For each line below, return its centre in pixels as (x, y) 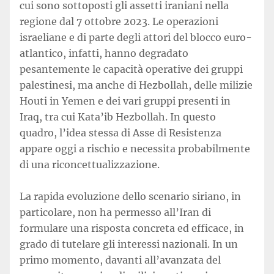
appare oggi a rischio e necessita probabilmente (135, 149)
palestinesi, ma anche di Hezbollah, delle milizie (136, 85)
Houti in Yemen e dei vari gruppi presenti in (125, 101)
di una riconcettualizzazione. (90, 165)
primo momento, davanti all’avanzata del (120, 260)
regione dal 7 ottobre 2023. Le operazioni (119, 21)
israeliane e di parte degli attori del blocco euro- (136, 37)
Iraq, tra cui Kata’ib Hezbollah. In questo (118, 117)
